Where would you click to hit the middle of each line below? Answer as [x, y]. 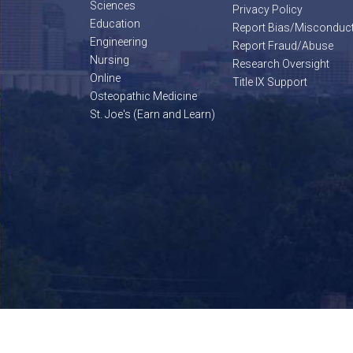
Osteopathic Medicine [143, 96]
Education [115, 24]
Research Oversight [281, 64]
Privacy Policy [268, 9]
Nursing [110, 60]
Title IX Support [270, 82]
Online [105, 78]
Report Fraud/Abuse [283, 46]
